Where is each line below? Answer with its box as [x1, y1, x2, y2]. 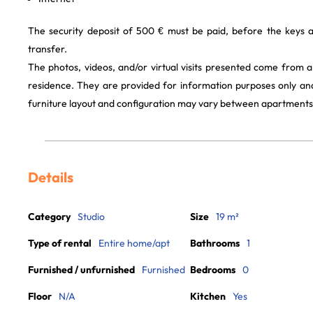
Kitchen [190, 290, 226, 303]
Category [28, 210, 71, 223]
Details [28, 168, 73, 186]
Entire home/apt [99, 237, 170, 249]
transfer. [28, 43, 67, 55]
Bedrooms [190, 263, 235, 276]
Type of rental [28, 237, 92, 249]
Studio [78, 210, 105, 223]
